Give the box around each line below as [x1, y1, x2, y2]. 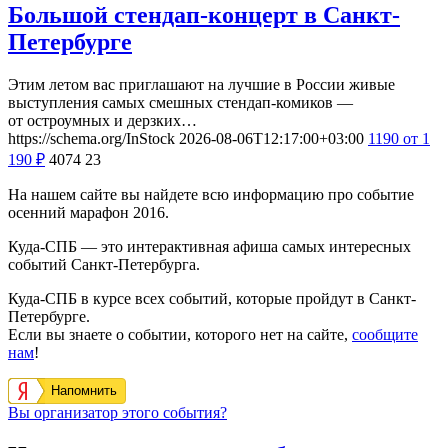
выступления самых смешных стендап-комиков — [8, 93, 353, 111]
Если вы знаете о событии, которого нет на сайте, [8, 325, 352, 343]
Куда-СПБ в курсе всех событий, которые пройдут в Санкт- [8, 289, 416, 307]
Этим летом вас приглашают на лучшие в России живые [8, 75, 395, 93]
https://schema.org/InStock [8, 129, 175, 147]
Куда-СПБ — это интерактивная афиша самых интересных [8, 237, 411, 255]
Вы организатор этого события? [8, 403, 227, 421]
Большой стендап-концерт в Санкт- [8, 2, 400, 29]
